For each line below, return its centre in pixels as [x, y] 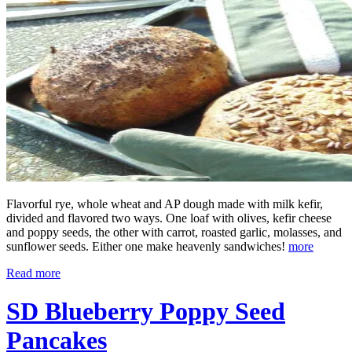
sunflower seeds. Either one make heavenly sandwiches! [147, 246]
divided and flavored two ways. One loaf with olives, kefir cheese [169, 218]
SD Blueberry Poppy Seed [146, 312]
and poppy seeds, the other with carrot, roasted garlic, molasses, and [174, 232]
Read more [33, 273]
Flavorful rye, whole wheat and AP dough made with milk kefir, [165, 203]
